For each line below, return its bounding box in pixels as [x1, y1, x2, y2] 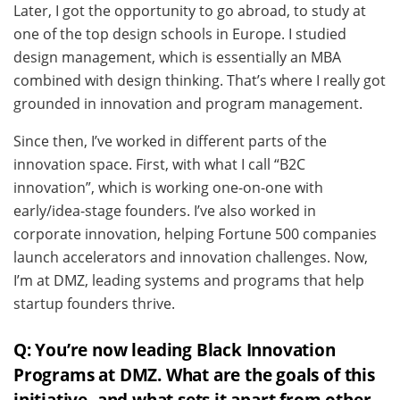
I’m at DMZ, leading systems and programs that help [13, 270, 364, 290]
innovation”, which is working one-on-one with [13, 177, 323, 197]
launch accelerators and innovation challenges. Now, [13, 246, 368, 267]
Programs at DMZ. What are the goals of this [13, 362, 375, 387]
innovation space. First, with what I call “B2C [13, 154, 305, 174]
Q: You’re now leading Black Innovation [13, 337, 336, 362]
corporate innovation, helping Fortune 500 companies [13, 223, 377, 244]
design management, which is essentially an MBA [13, 46, 341, 67]
